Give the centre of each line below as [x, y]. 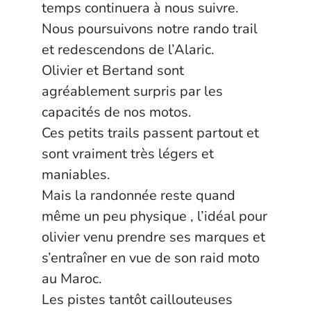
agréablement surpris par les [132, 91]
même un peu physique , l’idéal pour [154, 216]
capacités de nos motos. [117, 112]
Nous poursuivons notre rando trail [150, 29]
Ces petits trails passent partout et [150, 133]
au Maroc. [72, 279]
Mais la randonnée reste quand [138, 195]
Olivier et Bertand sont [113, 70]
